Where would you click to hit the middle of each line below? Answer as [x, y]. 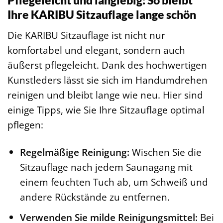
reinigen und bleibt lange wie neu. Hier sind [105, 95]
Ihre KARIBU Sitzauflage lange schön [102, 15]
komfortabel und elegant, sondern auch [96, 50]
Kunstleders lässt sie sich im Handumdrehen [108, 80]
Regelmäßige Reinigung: [74, 152]
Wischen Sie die [165, 152]
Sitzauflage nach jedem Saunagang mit [106, 167]
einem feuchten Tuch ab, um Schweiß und [114, 182]
